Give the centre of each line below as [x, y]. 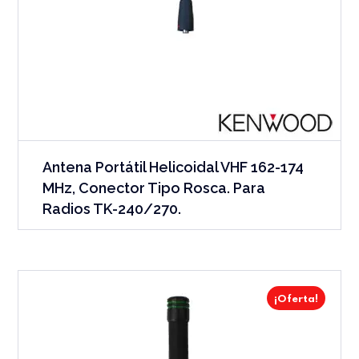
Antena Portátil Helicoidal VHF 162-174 [173, 167]
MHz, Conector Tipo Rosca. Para [154, 188]
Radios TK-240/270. [112, 208]
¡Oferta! [296, 299]
